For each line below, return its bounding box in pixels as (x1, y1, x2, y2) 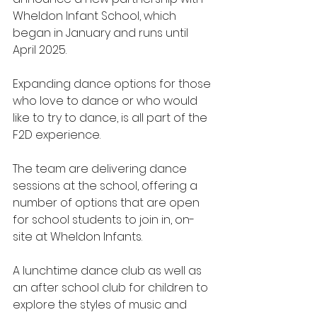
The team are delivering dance (13, 161, 190, 177)
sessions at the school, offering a (13, 178, 200, 194)
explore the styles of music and (13, 296, 190, 313)
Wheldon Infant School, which (13, 8, 179, 24)
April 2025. (13, 42, 67, 58)
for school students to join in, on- (13, 212, 195, 228)
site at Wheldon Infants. (13, 229, 142, 245)
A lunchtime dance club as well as (13, 263, 204, 279)
